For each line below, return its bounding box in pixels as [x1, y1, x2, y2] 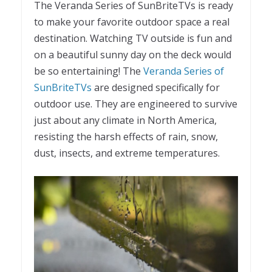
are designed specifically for [94, 80, 220, 94]
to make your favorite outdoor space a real [34, 15, 229, 29]
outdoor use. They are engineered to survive [34, 97, 237, 110]
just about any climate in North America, [34, 113, 217, 127]
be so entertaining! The [34, 64, 143, 78]
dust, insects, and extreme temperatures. [34, 146, 220, 160]
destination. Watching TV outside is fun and [34, 31, 232, 45]
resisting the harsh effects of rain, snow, [34, 129, 218, 143]
